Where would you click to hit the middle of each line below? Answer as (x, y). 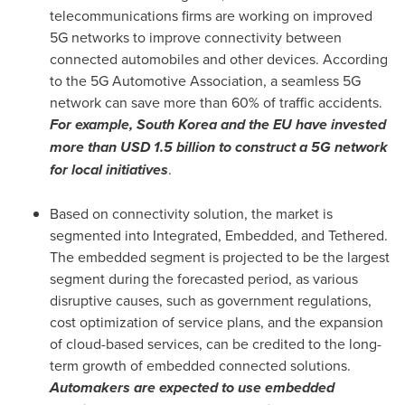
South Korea (177, 124)
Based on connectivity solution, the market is (191, 213)
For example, (93, 124)
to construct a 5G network (301, 147)
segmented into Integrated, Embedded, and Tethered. (219, 235)
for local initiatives (109, 170)
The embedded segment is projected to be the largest (220, 257)
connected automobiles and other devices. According (219, 59)
